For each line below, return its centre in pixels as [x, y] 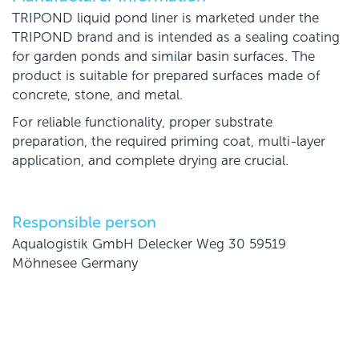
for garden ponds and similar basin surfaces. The [163, 57]
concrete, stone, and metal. [97, 95]
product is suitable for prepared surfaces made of [166, 76]
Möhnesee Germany [75, 264]
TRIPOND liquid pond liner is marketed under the [165, 18]
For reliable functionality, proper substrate [142, 123]
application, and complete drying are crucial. [150, 161]
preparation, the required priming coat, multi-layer [169, 142]
